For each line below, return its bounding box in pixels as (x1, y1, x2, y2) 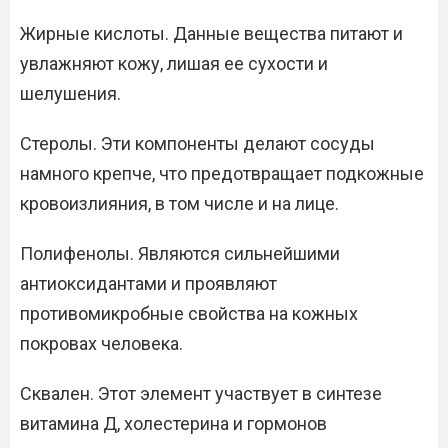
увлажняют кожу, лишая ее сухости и (20, 53, 328, 75)
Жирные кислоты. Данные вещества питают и (20, 23, 403, 45)
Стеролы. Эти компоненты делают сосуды (20, 133, 375, 155)
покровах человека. (20, 333, 183, 355)
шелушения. (20, 83, 121, 105)
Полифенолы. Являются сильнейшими (20, 243, 340, 265)
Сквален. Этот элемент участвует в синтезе (20, 383, 382, 405)
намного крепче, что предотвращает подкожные (20, 163, 424, 185)
